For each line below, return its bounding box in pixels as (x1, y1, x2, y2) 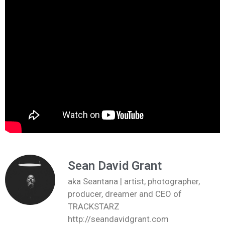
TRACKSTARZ (68, 201, 120, 211)
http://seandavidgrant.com (68, 213, 169, 224)
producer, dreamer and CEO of (68, 188, 182, 199)
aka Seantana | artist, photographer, (68, 176, 200, 186)
